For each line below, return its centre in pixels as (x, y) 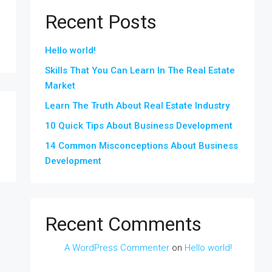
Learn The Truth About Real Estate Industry (137, 106)
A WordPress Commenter (117, 248)
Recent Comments (123, 224)
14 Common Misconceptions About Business (141, 146)
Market (60, 86)
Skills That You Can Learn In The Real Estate (140, 70)
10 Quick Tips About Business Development (139, 126)
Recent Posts (101, 22)
